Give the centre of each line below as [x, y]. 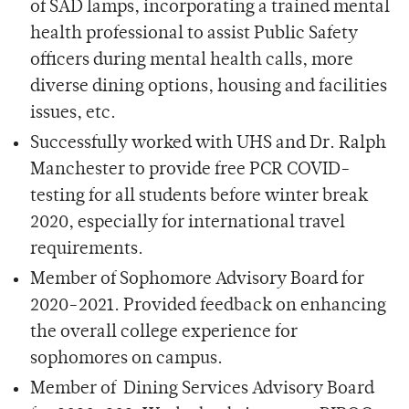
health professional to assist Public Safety [194, 34]
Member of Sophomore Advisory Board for [197, 279]
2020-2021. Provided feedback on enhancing [208, 306]
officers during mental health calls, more [191, 60]
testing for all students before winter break [199, 196]
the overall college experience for [163, 332]
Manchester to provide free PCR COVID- [190, 170]
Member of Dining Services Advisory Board [202, 389]
